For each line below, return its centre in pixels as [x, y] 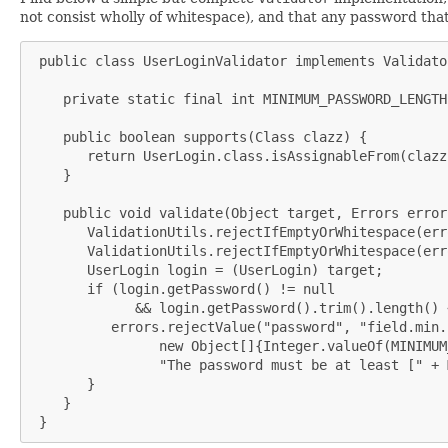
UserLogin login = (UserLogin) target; [207, 269]
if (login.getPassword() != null [183, 288]
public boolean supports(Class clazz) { [199, 136]
